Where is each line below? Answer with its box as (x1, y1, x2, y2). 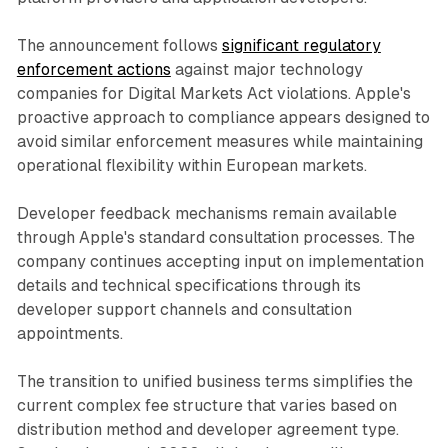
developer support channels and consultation (16, 300, 352, 320)
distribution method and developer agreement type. (16, 420, 399, 440)
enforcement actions (16, 60, 171, 80)
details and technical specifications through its (16, 276, 361, 296)
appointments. (16, 324, 123, 344)
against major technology (170, 60, 363, 80)
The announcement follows (16, 36, 222, 56)
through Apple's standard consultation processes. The (16, 228, 415, 248)
